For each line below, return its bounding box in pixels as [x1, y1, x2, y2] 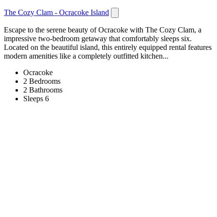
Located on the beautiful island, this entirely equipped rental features [4, 43, 212, 51]
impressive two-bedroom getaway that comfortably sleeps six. [4, 34, 192, 43]
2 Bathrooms [23, 85, 62, 94]
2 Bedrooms [23, 77, 61, 85]
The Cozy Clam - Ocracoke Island [4, 8, 109, 16]
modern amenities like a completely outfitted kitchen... [4, 51, 169, 60]
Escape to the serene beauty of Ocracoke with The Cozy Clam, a [4, 25, 201, 34]
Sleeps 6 [23, 94, 49, 103]
